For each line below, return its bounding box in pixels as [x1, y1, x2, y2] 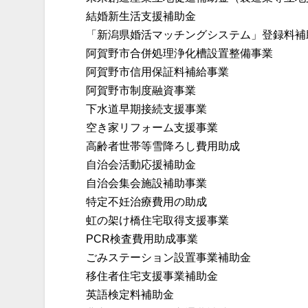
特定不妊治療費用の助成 [86, 196, 207, 208]
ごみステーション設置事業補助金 [86, 252, 251, 264]
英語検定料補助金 [86, 289, 174, 301]
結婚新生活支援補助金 [86, 10, 196, 23]
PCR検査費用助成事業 [86, 233, 198, 245]
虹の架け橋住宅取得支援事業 [86, 214, 229, 227]
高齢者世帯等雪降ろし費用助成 [86, 140, 240, 153]
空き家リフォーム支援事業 [86, 122, 218, 134]
